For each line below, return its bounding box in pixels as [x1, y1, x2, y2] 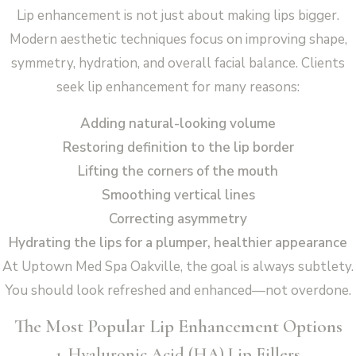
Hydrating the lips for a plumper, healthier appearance [9, 233, 347, 252]
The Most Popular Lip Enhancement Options [14, 314, 342, 338]
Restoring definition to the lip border [62, 137, 294, 157]
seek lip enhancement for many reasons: [56, 77, 300, 96]
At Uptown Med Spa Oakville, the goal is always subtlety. [2, 257, 354, 276]
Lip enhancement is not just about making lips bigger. [17, 6, 339, 25]
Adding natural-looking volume [80, 114, 276, 133]
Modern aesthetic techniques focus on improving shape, [9, 29, 347, 48]
